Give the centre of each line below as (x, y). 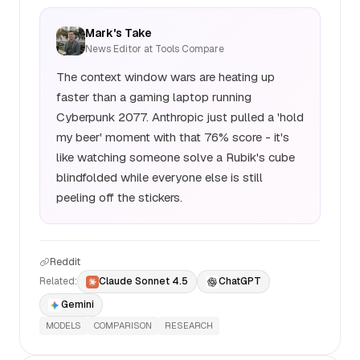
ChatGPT (240, 281)
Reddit (65, 262)
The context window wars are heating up (166, 77)
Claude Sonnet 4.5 (143, 281)
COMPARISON (123, 325)
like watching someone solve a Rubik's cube (176, 157)
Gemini (78, 305)
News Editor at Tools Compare (155, 49)
